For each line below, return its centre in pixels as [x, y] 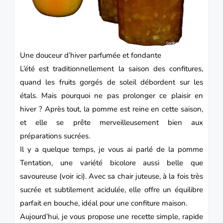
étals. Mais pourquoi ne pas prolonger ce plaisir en [111, 96]
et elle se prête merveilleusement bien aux [111, 123]
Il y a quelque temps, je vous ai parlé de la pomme [111, 150]
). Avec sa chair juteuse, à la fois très [143, 176]
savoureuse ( [41, 176]
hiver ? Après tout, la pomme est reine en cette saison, [111, 109]
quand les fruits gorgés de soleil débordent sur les [111, 82]
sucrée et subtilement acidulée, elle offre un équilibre [111, 190]
